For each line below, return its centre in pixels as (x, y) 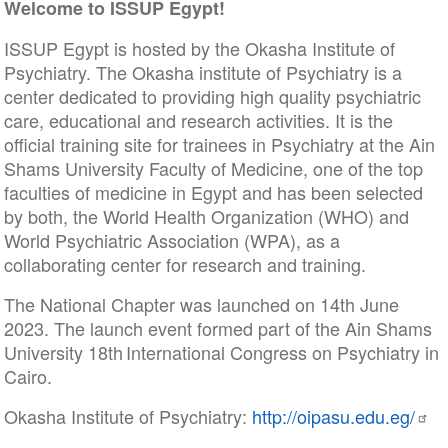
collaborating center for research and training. (184, 264)
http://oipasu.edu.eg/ (333, 416)
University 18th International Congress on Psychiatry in (221, 352)
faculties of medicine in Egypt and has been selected (213, 192)
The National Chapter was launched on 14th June (201, 304)
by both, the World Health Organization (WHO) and (206, 216)
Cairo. (27, 376)
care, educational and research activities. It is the (198, 120)
